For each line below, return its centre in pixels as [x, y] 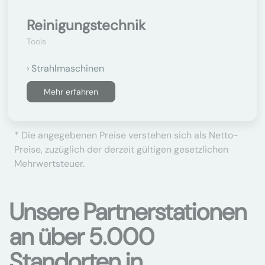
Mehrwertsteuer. [49, 164]
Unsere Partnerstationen [128, 212]
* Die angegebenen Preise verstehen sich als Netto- [126, 135]
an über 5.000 [82, 237]
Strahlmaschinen [68, 68]
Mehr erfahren [71, 92]
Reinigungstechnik [86, 25]
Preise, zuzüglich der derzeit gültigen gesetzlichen [121, 149]
